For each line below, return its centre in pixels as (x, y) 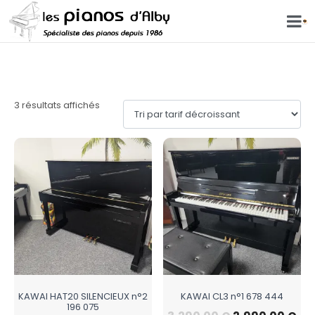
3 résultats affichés (57, 105)
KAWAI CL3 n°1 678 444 (232, 296)
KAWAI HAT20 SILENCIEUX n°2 (83, 296)
